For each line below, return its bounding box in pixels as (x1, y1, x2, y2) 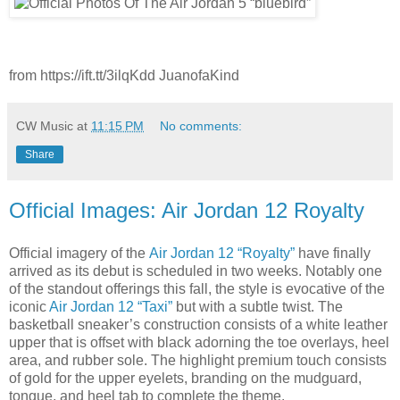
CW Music (16, 119, 73, 134)
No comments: (160, 119, 243, 134)
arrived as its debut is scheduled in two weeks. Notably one (9, 263, 382, 279)
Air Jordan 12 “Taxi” (49, 299, 172, 315)
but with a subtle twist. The (172, 299, 343, 315)
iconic (9, 299, 49, 315)
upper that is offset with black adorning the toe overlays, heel (9, 335, 389, 351)
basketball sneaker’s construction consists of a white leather (9, 317, 387, 333)
